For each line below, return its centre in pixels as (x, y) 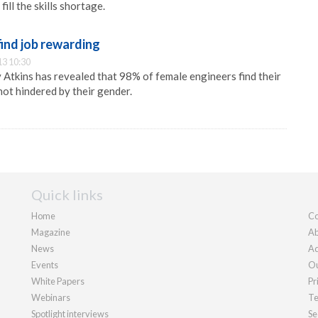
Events (45, 265)
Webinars (51, 297)
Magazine (51, 232)
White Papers (58, 281)
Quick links (67, 194)
